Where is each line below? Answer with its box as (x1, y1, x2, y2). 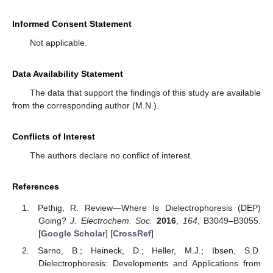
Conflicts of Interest (12, 132, 95, 142)
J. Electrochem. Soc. (70, 215, 153, 225)
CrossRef (112, 228, 151, 238)
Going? (38, 215, 71, 225)
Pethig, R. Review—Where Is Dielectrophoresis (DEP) (38, 202, 261, 213)
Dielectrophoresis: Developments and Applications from (38, 258, 261, 268)
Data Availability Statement (12, 69, 123, 79)
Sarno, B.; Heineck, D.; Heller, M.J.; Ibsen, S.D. (38, 245, 261, 255)
